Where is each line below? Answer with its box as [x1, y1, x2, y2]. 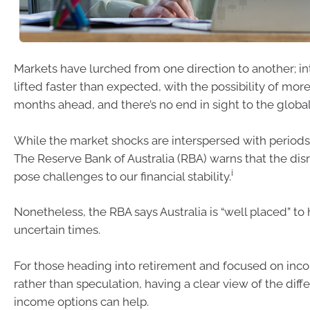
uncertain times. [14, 223, 100, 237]
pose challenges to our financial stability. [14, 169, 231, 183]
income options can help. [14, 294, 149, 309]
